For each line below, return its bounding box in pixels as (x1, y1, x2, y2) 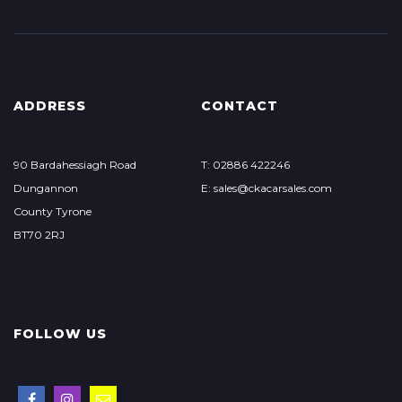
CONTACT (200, 98, 278, 114)
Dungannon (13, 181, 78, 195)
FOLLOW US (13, 326, 107, 342)
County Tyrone (13, 205, 92, 218)
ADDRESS (13, 98, 86, 114)
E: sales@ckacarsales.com (200, 181, 332, 195)
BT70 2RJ (13, 228, 65, 241)
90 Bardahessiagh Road (13, 158, 136, 171)
